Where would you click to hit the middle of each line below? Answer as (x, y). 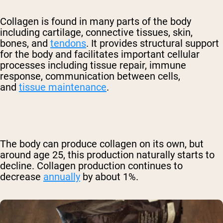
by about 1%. (111, 177)
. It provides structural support (153, 44)
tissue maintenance (63, 87)
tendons (68, 44)
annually (62, 177)
